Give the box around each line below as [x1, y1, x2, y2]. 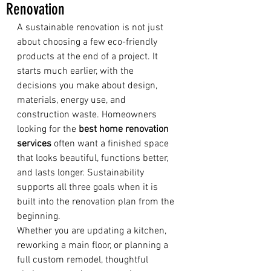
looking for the [17, 123, 79, 135]
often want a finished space [51, 138, 171, 150]
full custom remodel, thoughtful [17, 254, 151, 266]
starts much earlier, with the [17, 65, 136, 77]
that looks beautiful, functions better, [17, 152, 171, 165]
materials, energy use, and [17, 94, 128, 106]
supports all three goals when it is [17, 181, 160, 194]
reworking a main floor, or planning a [17, 240, 171, 252]
